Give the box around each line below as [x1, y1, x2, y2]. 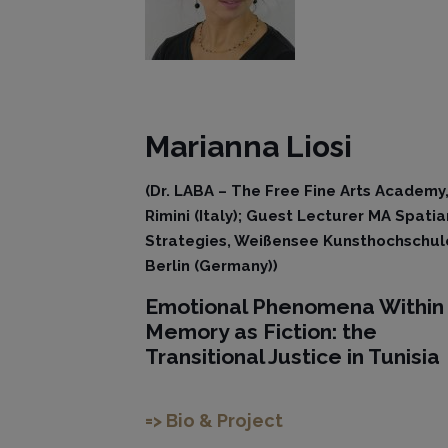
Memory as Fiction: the [145, 319, 378, 344]
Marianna [145, 129, 287, 164]
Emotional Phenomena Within [145, 294, 445, 319]
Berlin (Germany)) [145, 257, 279, 275]
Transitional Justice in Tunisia [145, 344, 441, 369]
